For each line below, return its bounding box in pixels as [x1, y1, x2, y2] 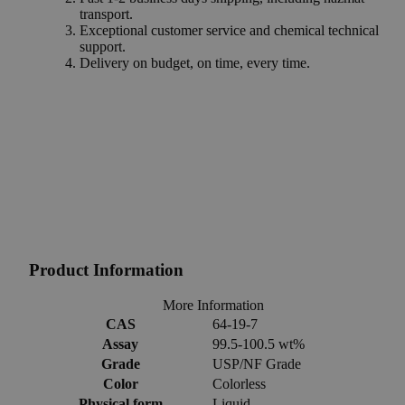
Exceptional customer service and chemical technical [80, 23, 379, 39]
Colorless [212, 375, 266, 391]
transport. [80, 6, 133, 23]
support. [80, 39, 126, 55]
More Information [163, 297, 264, 313]
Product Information [29, 260, 184, 280]
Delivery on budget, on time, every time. [80, 55, 310, 71]
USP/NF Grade [212, 355, 301, 372]
